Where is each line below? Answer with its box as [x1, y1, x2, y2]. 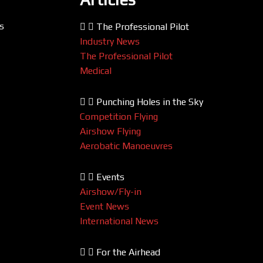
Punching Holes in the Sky [96, 96, 203, 108]
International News [79, 215, 159, 227]
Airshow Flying [79, 126, 141, 137]
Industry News [79, 36, 140, 48]
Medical [79, 65, 112, 77]
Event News [79, 201, 129, 213]
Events [96, 171, 124, 183]
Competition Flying [79, 111, 158, 123]
